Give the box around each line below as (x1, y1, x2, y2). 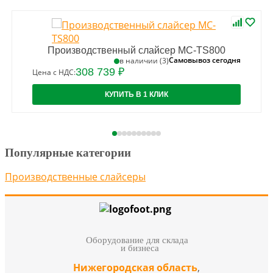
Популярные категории (5, 146, 131, 159)
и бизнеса (120, 243, 159, 253)
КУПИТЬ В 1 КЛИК (105, 90, 168, 99)
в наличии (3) (119, 55, 169, 66)
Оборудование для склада (86, 235, 193, 245)
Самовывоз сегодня (169, 55, 241, 66)
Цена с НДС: (32, 66, 76, 77)
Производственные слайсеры (5, 169, 146, 183)
